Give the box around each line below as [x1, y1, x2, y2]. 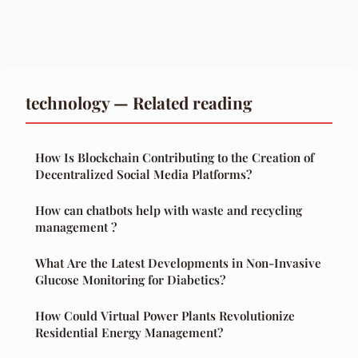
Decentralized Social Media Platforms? [35, 166, 252, 183]
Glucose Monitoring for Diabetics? [35, 272, 225, 288]
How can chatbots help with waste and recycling [35, 202, 302, 219]
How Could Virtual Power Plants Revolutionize [35, 308, 295, 324]
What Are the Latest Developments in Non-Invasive [35, 255, 321, 272]
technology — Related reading [26, 91, 253, 114]
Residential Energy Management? [35, 324, 223, 341]
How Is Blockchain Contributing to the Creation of [35, 149, 314, 166]
